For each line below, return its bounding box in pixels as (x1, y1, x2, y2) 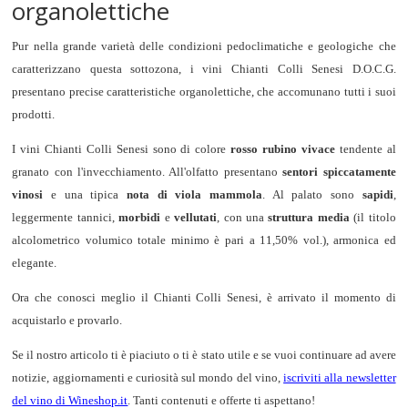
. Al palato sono (261, 187, 362, 201)
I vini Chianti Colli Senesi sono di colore (12, 141, 231, 156)
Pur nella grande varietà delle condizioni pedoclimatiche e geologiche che (12, 38, 396, 53)
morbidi (118, 209, 161, 224)
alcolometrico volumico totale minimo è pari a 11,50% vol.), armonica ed (12, 232, 396, 247)
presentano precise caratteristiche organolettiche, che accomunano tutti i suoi (12, 84, 396, 98)
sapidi (362, 187, 393, 201)
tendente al (334, 141, 396, 156)
